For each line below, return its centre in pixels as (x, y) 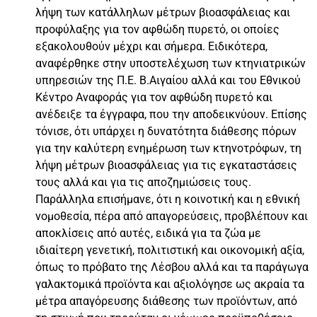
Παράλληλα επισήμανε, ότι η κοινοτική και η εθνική (168, 199)
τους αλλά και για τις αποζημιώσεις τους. (143, 182)
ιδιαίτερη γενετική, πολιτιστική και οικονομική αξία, (170, 250)
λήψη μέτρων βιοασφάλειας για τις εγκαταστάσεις (166, 165)
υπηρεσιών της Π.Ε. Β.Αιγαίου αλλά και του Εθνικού (168, 80)
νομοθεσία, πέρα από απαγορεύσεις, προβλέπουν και (172, 216)
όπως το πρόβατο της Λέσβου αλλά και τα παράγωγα (172, 267)
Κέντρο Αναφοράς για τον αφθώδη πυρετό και (154, 97)
